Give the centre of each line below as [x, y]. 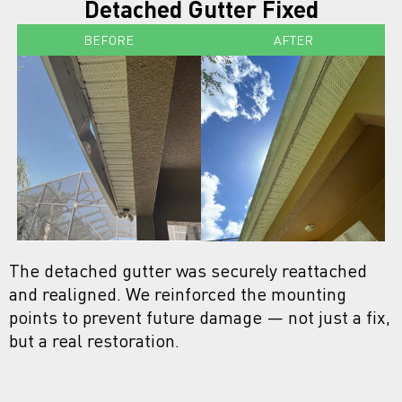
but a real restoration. [94, 340]
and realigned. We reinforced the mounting [178, 293]
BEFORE [109, 40]
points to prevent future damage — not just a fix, [200, 317]
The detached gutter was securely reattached [188, 270]
